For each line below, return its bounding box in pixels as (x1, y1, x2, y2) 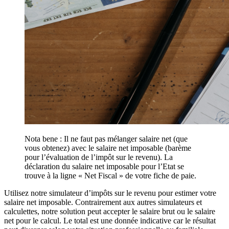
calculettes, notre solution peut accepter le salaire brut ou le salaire (4, 207, 215, 216)
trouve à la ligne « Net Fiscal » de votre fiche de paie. (25, 171, 196, 180)
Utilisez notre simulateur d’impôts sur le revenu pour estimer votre (4, 188, 216, 197)
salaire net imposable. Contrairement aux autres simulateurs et (4, 197, 202, 207)
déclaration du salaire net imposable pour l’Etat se (25, 162, 184, 171)
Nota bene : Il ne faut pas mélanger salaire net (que (25, 134, 188, 143)
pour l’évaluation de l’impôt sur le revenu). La (25, 152, 173, 162)
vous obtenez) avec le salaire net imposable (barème (25, 143, 191, 152)
